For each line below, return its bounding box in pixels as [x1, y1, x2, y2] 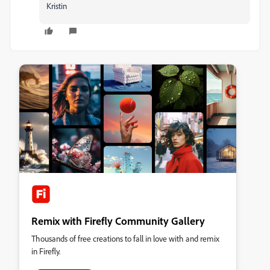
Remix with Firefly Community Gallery [31, 214, 205, 227]
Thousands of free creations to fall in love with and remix [31, 233, 219, 243]
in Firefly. [31, 246, 60, 256]
